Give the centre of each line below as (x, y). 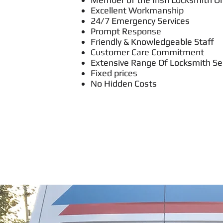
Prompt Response (126, 31)
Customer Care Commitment (147, 52)
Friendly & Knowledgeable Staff (152, 42)
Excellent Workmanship (137, 10)
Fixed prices (114, 73)
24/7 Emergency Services (140, 21)
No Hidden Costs (124, 83)
